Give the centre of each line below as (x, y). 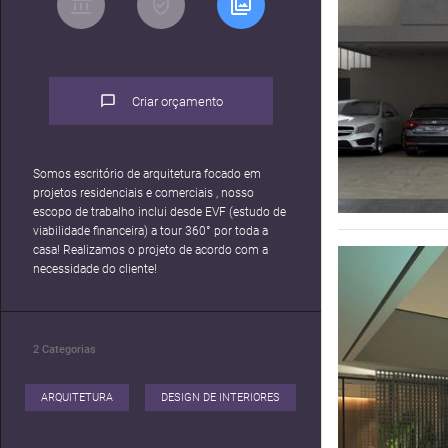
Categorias (69, 350)
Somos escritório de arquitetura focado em (147, 174)
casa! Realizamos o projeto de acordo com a (150, 250)
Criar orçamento (177, 101)
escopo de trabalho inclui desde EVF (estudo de (85, 212)
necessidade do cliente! (95, 269)
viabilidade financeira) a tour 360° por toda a (150, 231)
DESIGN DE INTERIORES (220, 398)
